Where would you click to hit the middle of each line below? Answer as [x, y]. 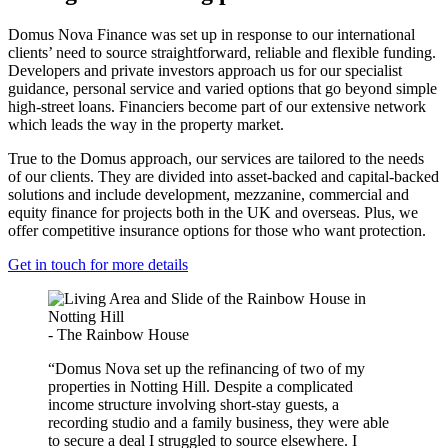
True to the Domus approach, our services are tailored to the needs [216, 159]
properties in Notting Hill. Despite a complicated [200, 387]
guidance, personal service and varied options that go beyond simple [222, 89]
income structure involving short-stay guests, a [193, 405]
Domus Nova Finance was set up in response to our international [211, 35]
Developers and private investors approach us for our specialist [205, 71]
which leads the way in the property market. [146, 125]
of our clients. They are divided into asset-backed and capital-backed [223, 177]
